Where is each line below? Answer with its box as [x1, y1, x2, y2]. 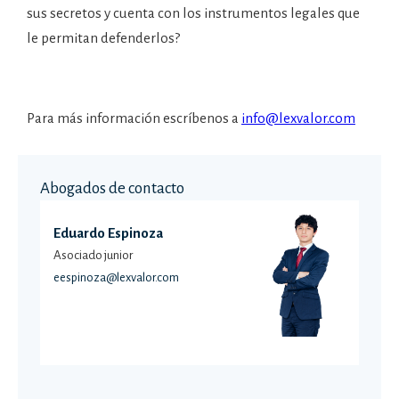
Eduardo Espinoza [53, 225, 163, 240]
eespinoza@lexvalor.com [53, 271, 179, 284]
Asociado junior [53, 248, 133, 262]
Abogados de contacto [40, 180, 184, 197]
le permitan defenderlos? [27, 30, 180, 45]
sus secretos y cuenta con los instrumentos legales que [27, 5, 360, 20]
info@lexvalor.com [241, 110, 355, 126]
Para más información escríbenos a [27, 110, 241, 126]
